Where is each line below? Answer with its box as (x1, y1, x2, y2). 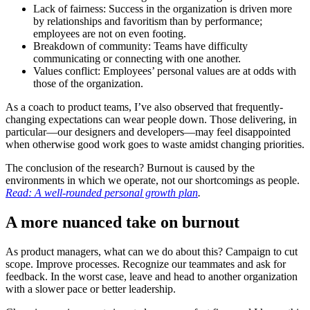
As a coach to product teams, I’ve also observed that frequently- (6, 100, 283, 113)
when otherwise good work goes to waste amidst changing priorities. (6, 138, 304, 150)
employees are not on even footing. (33, 27, 186, 39)
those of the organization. (33, 77, 143, 89)
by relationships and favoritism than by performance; (33, 15, 262, 27)
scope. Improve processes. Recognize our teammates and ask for (6, 257, 286, 270)
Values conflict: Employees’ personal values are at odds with (33, 64, 296, 77)
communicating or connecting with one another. (33, 52, 241, 64)
